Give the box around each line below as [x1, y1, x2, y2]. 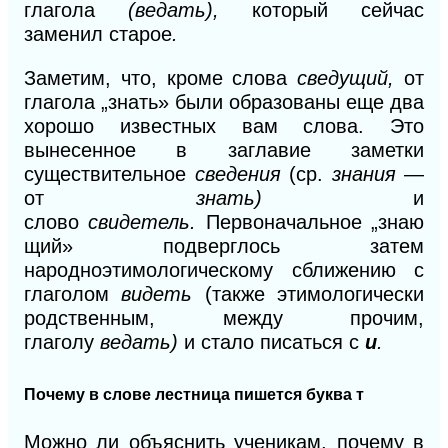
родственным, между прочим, [24, 306, 424, 329]
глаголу [24, 330, 100, 353]
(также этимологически [204, 282, 425, 305]
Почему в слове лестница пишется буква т [24, 386, 364, 404]
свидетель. [88, 210, 206, 233]
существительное [24, 162, 195, 185]
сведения [194, 162, 289, 185]
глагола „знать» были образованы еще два [24, 90, 424, 113]
